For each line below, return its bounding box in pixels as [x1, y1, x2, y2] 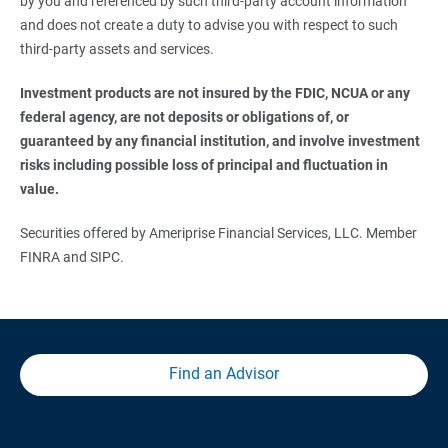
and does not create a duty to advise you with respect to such [19, 16, 398, 33]
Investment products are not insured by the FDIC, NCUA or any [19, 84, 413, 101]
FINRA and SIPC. [19, 248, 124, 265]
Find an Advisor [169, 363, 279, 383]
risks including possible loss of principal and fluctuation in [19, 156, 391, 173]
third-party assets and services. [19, 40, 214, 57]
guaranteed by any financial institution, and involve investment [19, 132, 423, 149]
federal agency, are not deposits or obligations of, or [19, 108, 352, 125]
